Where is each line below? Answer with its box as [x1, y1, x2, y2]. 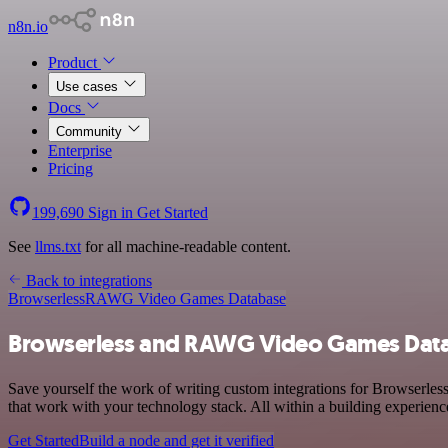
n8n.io [8, 18, 48, 35]
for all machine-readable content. [81, 238, 291, 255]
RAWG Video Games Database [85, 290, 286, 307]
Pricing [48, 160, 93, 177]
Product [48, 54, 101, 71]
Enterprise [48, 142, 112, 159]
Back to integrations [22, 272, 152, 289]
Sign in [84, 204, 137, 221]
